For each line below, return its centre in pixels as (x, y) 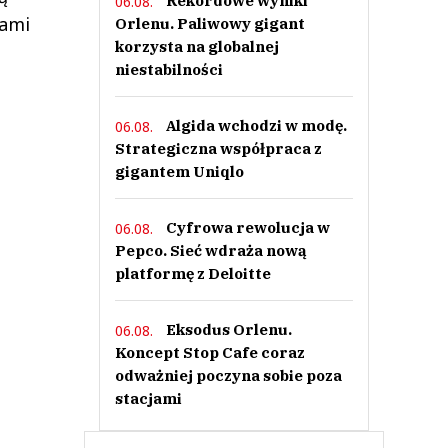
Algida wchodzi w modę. (256, 125)
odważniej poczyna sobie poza (228, 375)
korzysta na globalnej (196, 46)
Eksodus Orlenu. (228, 329)
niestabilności (168, 69)
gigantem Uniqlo (179, 171)
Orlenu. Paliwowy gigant (209, 23)
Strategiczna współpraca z (218, 148)
